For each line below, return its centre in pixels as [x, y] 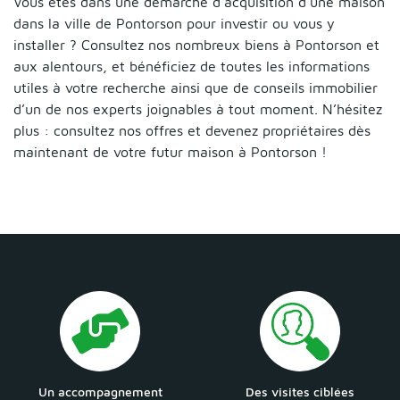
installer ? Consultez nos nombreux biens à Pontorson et [196, 45]
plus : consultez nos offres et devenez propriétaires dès [192, 131]
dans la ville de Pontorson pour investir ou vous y [174, 24]
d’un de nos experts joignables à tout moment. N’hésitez [198, 109]
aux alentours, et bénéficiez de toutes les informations [192, 67]
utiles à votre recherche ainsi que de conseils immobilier [196, 88]
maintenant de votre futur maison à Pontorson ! [170, 152]
